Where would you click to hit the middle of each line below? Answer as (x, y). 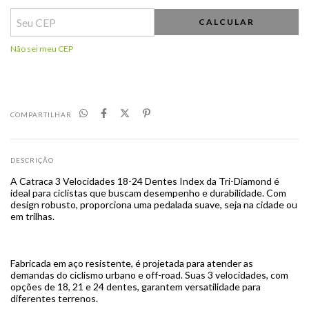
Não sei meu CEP (42, 48)
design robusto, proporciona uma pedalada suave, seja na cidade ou (154, 205)
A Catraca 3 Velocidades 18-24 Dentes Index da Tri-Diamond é (145, 181)
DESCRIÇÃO (32, 160)
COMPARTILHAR (41, 114)
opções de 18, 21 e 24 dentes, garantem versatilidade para (136, 287)
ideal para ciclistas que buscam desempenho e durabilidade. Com (148, 193)
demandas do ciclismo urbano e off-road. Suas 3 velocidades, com (149, 275)
